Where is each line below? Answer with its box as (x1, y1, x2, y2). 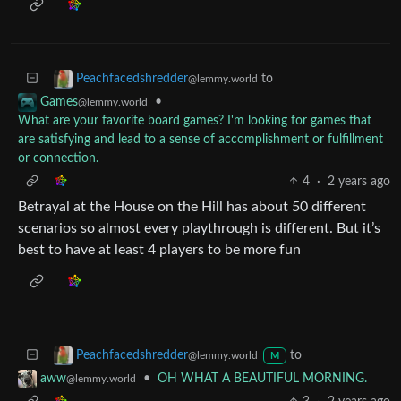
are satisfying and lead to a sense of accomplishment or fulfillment (18, 132, 383, 146)
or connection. (18, 151, 98, 165)
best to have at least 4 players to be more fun (18, 242, 301, 257)
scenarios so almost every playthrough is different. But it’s (18, 220, 380, 235)
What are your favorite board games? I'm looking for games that (18, 114, 371, 127)
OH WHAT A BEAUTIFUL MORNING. (158, 371, 367, 385)
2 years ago (328, 175, 390, 188)
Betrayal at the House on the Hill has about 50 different (18, 199, 366, 214)
